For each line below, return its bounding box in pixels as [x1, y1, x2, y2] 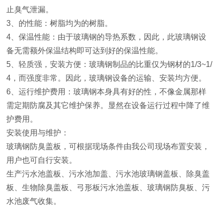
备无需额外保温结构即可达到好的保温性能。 [6, 46, 165, 55]
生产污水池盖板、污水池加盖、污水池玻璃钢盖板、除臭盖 [6, 170, 210, 178]
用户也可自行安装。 [6, 156, 77, 164]
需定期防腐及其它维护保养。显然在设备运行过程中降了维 [6, 101, 210, 109]
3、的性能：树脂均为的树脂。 [6, 19, 115, 27]
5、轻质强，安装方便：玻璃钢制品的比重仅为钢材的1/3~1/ [6, 60, 213, 68]
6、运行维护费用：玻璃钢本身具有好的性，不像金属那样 [6, 88, 207, 96]
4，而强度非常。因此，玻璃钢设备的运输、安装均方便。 [6, 74, 209, 82]
